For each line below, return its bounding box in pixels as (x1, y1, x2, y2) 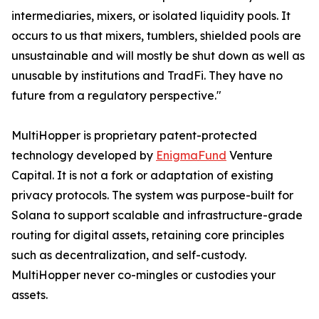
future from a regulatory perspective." (11, 88, 221, 103)
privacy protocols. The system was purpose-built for (11, 188, 293, 203)
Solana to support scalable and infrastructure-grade (11, 208, 303, 223)
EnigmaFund (156, 148, 226, 163)
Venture (226, 148, 273, 163)
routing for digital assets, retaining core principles (11, 228, 284, 243)
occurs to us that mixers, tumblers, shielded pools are (11, 28, 301, 43)
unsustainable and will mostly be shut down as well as (11, 48, 305, 63)
